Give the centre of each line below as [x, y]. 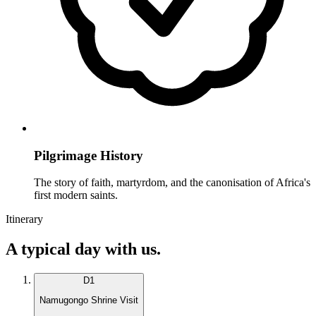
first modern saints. [76, 195]
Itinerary [24, 219]
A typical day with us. [83, 249]
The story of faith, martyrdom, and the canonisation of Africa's [172, 183]
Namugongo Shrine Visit [89, 300]
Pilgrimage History [89, 155]
